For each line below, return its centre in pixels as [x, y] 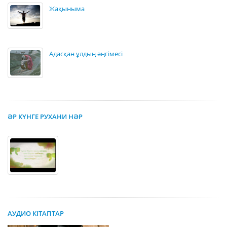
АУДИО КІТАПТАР [36, 214]
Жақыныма [67, 9]
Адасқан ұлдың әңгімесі [86, 54]
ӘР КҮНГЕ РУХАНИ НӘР [45, 116]
